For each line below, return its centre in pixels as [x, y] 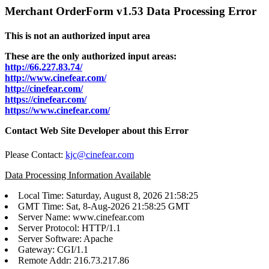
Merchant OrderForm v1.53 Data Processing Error [131, 11]
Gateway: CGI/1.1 [53, 249]
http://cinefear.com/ [44, 89]
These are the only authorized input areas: [91, 56]
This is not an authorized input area [77, 36]
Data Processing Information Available [78, 175]
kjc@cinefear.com [100, 154]
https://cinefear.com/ [46, 100]
